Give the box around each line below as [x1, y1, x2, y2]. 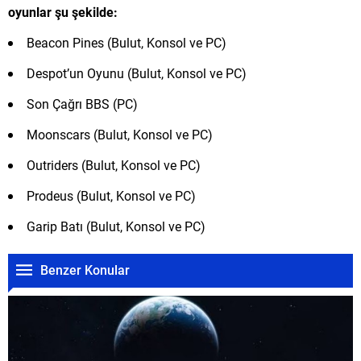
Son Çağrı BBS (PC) [27, 94, 138, 112]
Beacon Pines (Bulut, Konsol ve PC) [27, 33, 226, 51]
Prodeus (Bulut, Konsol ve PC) [27, 186, 196, 204]
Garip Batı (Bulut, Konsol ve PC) [27, 217, 205, 234]
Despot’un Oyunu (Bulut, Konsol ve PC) [27, 64, 247, 81]
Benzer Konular [40, 260, 130, 278]
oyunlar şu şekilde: [8, 2, 118, 20]
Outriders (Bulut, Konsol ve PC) [27, 156, 201, 173]
